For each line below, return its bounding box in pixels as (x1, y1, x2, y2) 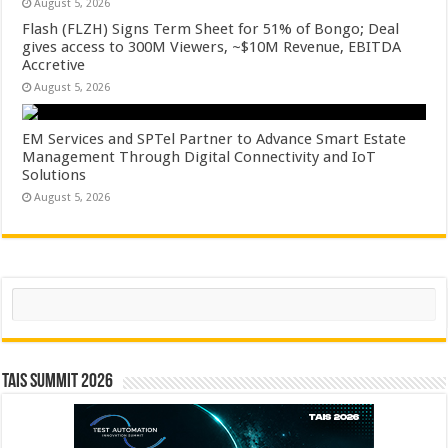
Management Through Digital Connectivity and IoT (22, 148, 377, 166)
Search (11, 287, 51, 302)
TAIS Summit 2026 (2, 372, 114, 392)
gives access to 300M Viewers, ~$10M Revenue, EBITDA (22, 38, 402, 56)
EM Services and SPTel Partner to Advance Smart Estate (22, 130, 407, 148)
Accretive (22, 56, 86, 74)
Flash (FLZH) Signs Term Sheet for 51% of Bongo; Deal (22, 20, 400, 38)
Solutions (22, 166, 87, 184)
